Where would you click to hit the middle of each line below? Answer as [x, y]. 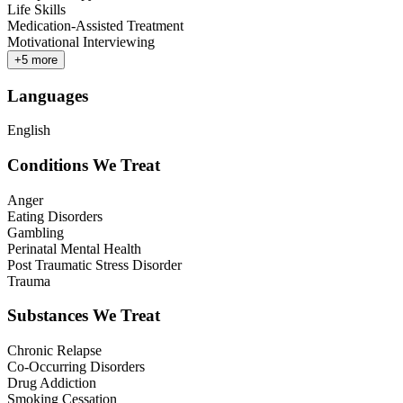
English [29, 130]
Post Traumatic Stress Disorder [94, 264]
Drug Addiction [52, 383]
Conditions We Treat [84, 166]
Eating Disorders [55, 216]
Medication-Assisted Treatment [95, 25]
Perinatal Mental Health [74, 248]
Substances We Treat [84, 316]
